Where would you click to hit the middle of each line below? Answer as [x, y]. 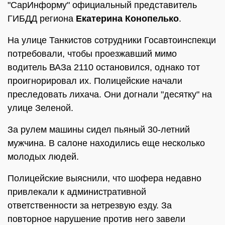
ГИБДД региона [42, 19]
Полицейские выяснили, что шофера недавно [104, 178]
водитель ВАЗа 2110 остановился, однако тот [104, 67]
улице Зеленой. [40, 108]
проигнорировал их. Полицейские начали [95, 81]
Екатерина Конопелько [127, 19]
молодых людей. [43, 157]
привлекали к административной [77, 192]
